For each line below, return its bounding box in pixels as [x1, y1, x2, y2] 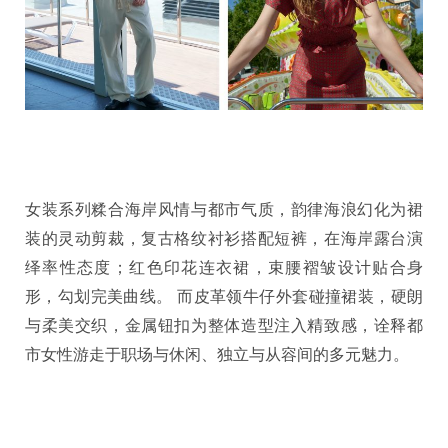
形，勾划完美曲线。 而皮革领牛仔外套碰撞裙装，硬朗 [25, 287, 423, 307]
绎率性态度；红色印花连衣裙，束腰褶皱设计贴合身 [25, 258, 423, 278]
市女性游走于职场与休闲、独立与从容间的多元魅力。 [25, 345, 409, 365]
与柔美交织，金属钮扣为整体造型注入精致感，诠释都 [25, 316, 423, 336]
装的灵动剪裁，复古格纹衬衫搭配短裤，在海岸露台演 [25, 229, 423, 249]
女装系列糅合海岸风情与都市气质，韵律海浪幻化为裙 [25, 200, 423, 220]
